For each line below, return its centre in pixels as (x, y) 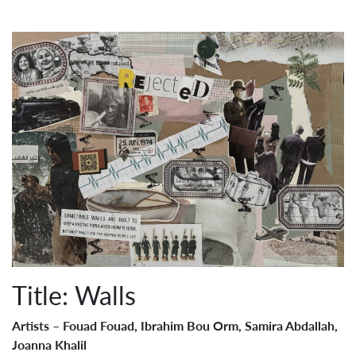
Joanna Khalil (49, 345)
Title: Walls (74, 295)
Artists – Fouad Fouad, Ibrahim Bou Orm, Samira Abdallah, (175, 326)
